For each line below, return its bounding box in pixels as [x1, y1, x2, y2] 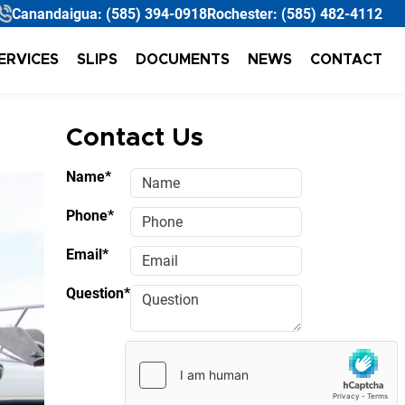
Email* [66, 246, 109, 264]
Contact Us [66, 126, 203, 152]
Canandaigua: [12, 5, 106, 23]
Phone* [66, 207, 114, 225]
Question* [66, 285, 130, 303]
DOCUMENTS [136, 52, 230, 68]
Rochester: [207, 5, 281, 23]
